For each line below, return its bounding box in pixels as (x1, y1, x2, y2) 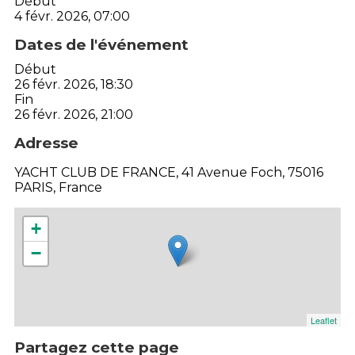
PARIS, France (14, 179, 102, 195)
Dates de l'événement (14, 35, 189, 54)
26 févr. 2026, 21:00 (14, 106, 133, 122)
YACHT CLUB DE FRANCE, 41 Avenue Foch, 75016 (14, 164, 323, 180)
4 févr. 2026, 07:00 (14, 8, 130, 24)
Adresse (14, 133, 78, 152)
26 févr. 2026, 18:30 (14, 76, 133, 92)
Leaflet (311, 313, 337, 326)
